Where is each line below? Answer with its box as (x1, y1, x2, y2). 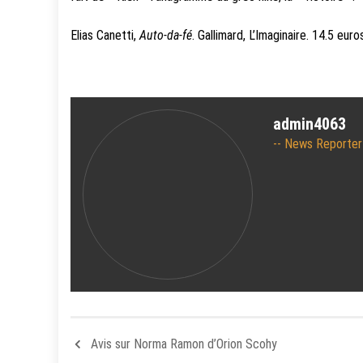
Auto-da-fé (139, 27, 192, 43)
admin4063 (273, 113, 346, 134)
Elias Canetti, (70, 27, 139, 43)
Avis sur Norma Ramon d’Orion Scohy (91, 335, 277, 352)
